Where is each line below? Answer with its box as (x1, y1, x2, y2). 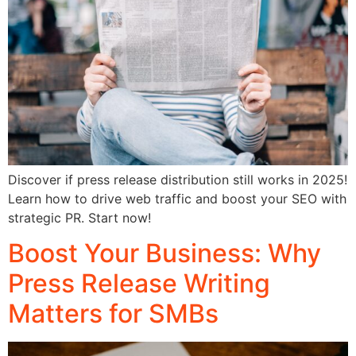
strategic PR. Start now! (8, 210, 151, 226)
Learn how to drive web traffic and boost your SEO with (8, 191, 346, 207)
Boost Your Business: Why (8, 238, 321, 269)
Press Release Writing (8, 268, 270, 300)
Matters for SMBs (8, 298, 219, 330)
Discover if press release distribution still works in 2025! (8, 172, 347, 188)
